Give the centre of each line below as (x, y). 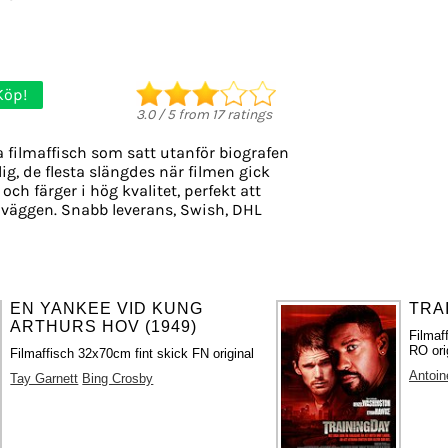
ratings (248, 114)
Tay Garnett (44, 378)
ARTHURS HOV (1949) (104, 326)
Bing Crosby (118, 378)
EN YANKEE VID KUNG (107, 308)
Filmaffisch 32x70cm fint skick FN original (132, 353)
